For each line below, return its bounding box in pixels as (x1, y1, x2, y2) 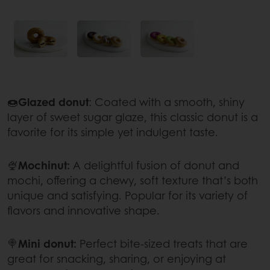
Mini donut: (18, 235, 77, 251)
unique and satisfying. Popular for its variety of (7, 187, 248, 203)
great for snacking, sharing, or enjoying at (7, 250, 226, 266)
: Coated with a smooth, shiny (89, 93, 245, 110)
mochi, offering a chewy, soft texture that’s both (7, 172, 258, 188)
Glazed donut (18, 93, 89, 110)
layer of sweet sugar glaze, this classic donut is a (7, 108, 258, 125)
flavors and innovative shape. (7, 202, 160, 218)
